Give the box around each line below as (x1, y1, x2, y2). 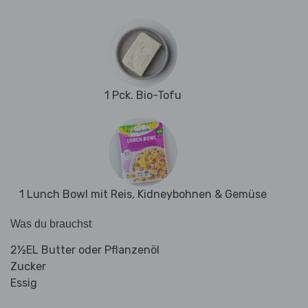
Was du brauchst (10, 218, 91, 230)
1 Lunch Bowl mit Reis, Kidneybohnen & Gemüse (19, 188, 267, 201)
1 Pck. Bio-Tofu (104, 89, 181, 102)
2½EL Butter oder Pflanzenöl (10, 243, 159, 257)
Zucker (10, 260, 46, 274)
